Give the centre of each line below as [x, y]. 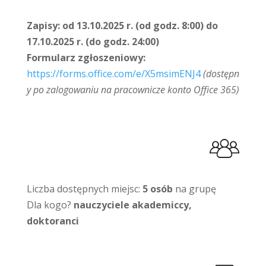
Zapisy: [43, 26]
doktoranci [53, 221]
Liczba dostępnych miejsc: [84, 189]
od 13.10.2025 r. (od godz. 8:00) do [140, 26]
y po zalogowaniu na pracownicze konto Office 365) [133, 90]
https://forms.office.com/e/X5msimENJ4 [113, 74]
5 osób [159, 189]
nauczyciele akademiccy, [132, 205]
